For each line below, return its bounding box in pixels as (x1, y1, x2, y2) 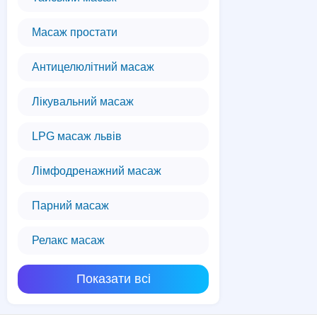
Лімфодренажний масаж (32, 165, 161, 177)
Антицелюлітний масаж (32, 61, 154, 73)
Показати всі (76, 272, 151, 286)
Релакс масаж (32, 234, 105, 246)
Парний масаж (32, 200, 109, 212)
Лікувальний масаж (32, 96, 134, 108)
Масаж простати (32, 26, 117, 38)
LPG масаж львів (32, 130, 122, 142)
